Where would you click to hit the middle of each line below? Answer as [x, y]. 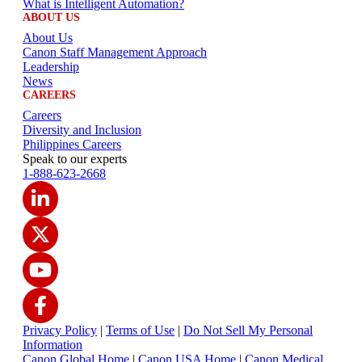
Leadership [51, 67]
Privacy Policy [60, 330]
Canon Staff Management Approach [115, 53]
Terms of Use [140, 330]
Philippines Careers [72, 145]
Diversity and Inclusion [82, 130]
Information [53, 345]
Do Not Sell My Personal [248, 330]
